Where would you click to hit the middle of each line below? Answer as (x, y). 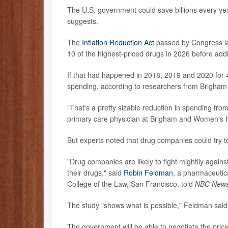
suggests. (83, 21)
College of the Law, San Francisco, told (131, 183)
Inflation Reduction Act (118, 42)
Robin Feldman (148, 172)
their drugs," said (95, 172)
